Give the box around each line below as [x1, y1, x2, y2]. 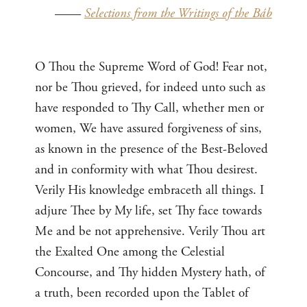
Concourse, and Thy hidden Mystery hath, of [35, 263, 266, 281]
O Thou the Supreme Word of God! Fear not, [35, 58, 268, 75]
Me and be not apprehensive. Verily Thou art [35, 222, 266, 240]
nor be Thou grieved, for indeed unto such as [35, 78, 266, 96]
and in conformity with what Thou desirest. [35, 160, 258, 178]
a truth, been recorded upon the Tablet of [35, 284, 249, 302]
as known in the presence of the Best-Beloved [35, 140, 269, 158]
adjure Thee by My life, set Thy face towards [35, 201, 262, 219]
